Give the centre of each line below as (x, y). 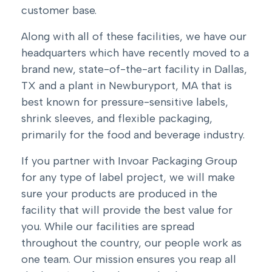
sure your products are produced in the (119, 194)
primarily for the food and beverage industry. (133, 135)
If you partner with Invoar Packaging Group (129, 161)
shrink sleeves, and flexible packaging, (117, 119)
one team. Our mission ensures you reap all (129, 260)
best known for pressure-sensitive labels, (125, 102)
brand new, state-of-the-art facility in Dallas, (134, 70)
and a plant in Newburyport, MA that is (134, 86)
